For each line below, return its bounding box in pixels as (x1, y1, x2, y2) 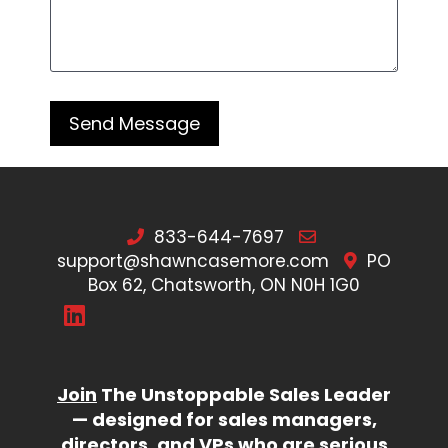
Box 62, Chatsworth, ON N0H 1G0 (88, 273, 360, 298)
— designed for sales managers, (71, 407, 377, 433)
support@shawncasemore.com (57, 249, 329, 274)
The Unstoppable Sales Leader (97, 382, 391, 408)
